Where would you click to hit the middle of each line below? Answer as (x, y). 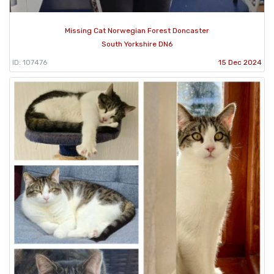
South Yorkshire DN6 (137, 44)
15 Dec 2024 (240, 63)
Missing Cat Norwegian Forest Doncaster (137, 31)
